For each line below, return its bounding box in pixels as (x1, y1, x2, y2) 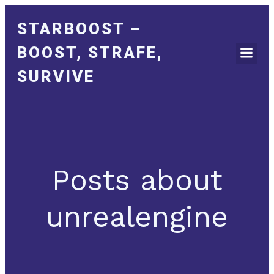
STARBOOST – (17, 20, 142, 38)
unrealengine (46, 199, 228, 234)
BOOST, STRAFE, (17, 43, 163, 62)
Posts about (51, 163, 223, 198)
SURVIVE (17, 67, 95, 86)
